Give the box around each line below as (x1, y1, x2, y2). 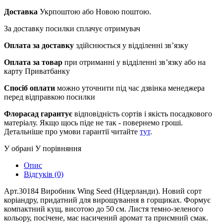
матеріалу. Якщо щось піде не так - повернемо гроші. (4, 118, 183, 127)
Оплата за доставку (4, 41, 74, 50)
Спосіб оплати (4, 83, 55, 92)
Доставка (4, 7, 40, 16)
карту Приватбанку (4, 66, 70, 75)
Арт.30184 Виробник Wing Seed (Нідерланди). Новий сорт (4, 186, 202, 195)
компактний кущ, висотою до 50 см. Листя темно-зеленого (4, 204, 203, 213)
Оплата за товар (4, 57, 62, 66)
